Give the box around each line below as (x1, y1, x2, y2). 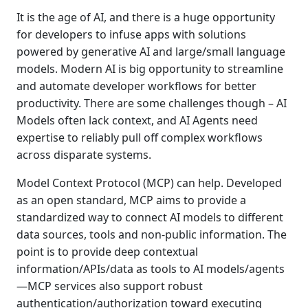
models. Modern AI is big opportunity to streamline (16, 61, 283, 76)
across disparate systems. (16, 147, 151, 162)
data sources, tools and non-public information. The (16, 227, 287, 242)
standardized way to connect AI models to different (16, 210, 283, 225)
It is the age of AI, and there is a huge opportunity (16, 10, 275, 25)
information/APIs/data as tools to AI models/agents (16, 261, 285, 276)
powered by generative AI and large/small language (16, 44, 285, 59)
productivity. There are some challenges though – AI (16, 96, 287, 111)
